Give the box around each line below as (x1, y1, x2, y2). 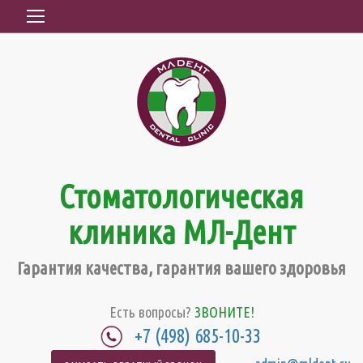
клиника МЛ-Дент (67, 214, 296, 250)
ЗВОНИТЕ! (194, 304, 254, 320)
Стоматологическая (59, 178, 304, 215)
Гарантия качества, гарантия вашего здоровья (17, 258, 346, 278)
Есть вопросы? (109, 304, 194, 320)
